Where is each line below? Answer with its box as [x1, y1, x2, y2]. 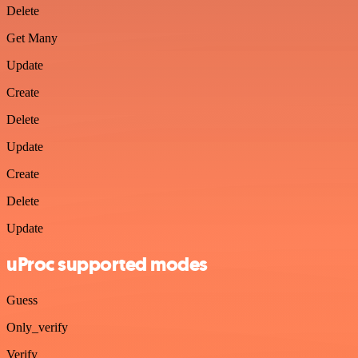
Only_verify [6, 320, 68, 334]
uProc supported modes [6, 251, 208, 277]
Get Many [6, 31, 58, 45]
